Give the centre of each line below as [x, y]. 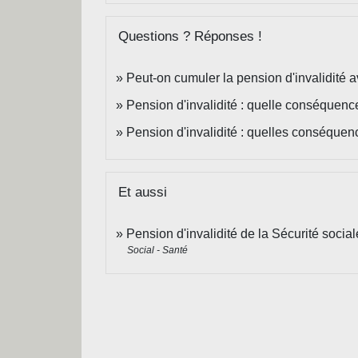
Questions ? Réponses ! [190, 36]
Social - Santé [157, 250]
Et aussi [143, 192]
